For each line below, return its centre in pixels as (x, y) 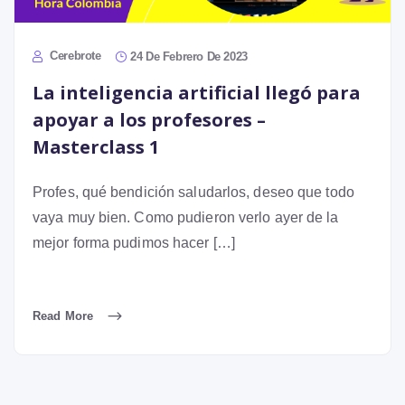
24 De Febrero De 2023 (189, 56)
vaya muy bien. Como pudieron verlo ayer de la (186, 217)
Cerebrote (74, 55)
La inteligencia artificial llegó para (197, 92)
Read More (65, 316)
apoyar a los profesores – (149, 119)
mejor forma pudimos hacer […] (134, 242)
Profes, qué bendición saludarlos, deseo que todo (193, 192)
